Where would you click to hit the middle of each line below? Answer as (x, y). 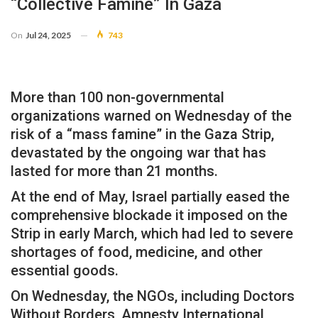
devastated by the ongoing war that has (138, 152)
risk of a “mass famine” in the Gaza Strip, (142, 134)
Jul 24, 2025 (48, 35)
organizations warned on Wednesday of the (151, 115)
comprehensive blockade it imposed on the (149, 215)
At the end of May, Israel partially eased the (150, 196)
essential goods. (65, 270)
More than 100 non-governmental (117, 97)
